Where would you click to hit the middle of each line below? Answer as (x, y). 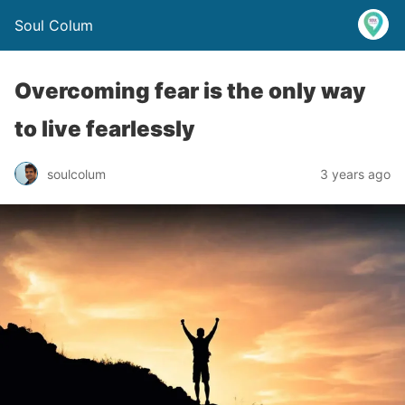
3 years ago (355, 174)
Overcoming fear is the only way (190, 91)
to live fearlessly (105, 129)
